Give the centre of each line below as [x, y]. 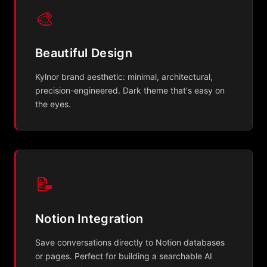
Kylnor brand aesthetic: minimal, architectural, [124, 77]
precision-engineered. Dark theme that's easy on [130, 90]
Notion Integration [89, 219]
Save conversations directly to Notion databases [130, 242]
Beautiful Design [84, 53]
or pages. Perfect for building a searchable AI [124, 256]
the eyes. [53, 104]
